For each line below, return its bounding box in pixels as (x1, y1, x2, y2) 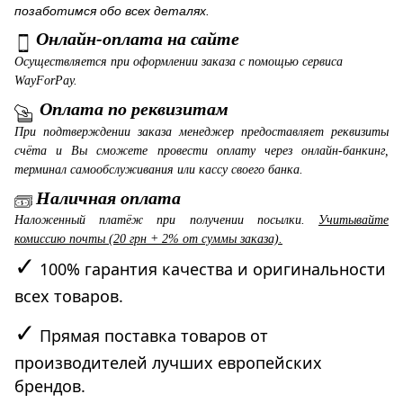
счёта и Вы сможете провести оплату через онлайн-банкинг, (14, 143, 389, 157)
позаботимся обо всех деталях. (14, 3, 210, 18)
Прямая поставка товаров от (40, 325, 268, 347)
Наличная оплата (36, 187, 181, 208)
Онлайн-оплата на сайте (36, 28, 239, 49)
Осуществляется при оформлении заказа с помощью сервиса (14, 54, 343, 68)
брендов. (14, 375, 85, 398)
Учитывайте (318, 213, 389, 228)
